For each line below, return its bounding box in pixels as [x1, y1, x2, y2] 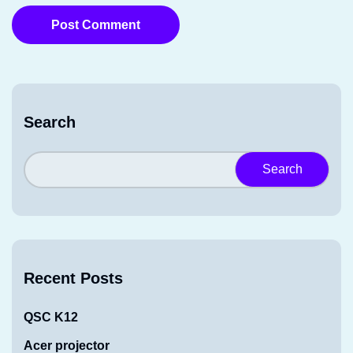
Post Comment [51, 18, 140, 32]
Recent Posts [24, 269, 123, 287]
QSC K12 [24, 310, 78, 324]
